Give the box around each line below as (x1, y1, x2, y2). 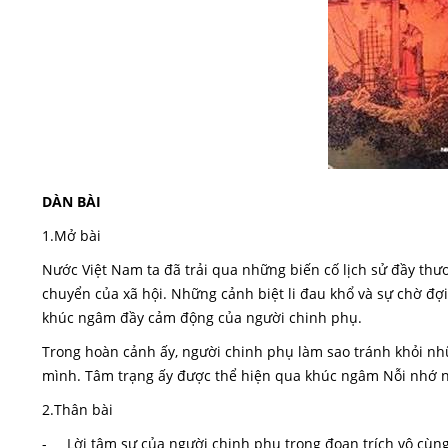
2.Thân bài (42, 400, 113, 419)
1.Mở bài (42, 226, 101, 245)
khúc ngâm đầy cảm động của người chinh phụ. (42, 308, 362, 327)
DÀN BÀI (42, 192, 101, 211)
